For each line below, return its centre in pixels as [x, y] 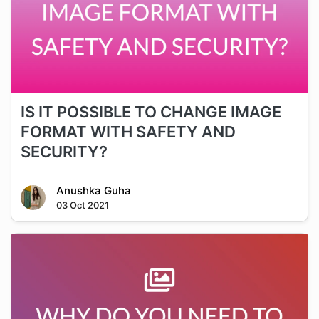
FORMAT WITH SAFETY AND [128, 132]
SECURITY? [64, 152]
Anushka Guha [93, 191]
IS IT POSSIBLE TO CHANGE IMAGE [151, 112]
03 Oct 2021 [82, 205]
